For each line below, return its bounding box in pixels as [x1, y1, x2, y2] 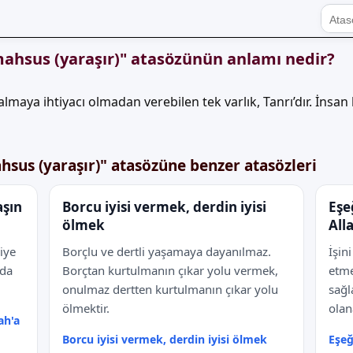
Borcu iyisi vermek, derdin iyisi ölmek [62, 332, 267, 347]
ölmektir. [62, 300, 110, 316]
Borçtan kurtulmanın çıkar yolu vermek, [62, 262, 278, 278]
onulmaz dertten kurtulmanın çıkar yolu [62, 281, 278, 297]
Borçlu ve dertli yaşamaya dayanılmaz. [62, 243, 271, 259]
